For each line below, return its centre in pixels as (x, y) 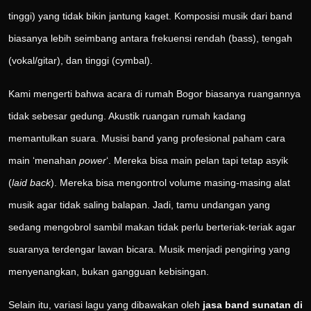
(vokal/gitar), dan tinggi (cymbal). (81, 61)
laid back (31, 183)
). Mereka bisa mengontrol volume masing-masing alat (170, 183)
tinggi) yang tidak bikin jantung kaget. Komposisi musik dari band (150, 16)
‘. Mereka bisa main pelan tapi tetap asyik (197, 161)
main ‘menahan (44, 161)
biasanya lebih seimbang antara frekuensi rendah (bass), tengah (150, 39)
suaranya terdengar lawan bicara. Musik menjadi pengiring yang (149, 250)
